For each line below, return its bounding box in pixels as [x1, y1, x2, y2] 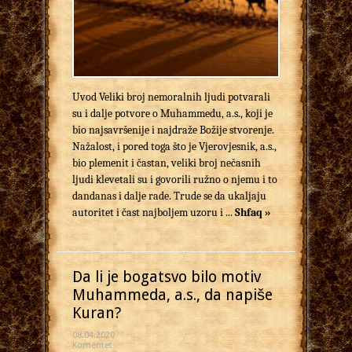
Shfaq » [235, 206, 270, 220]
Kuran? [72, 304, 121, 323]
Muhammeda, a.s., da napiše [72, 286, 273, 305]
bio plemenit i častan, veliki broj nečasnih [72, 156, 261, 170]
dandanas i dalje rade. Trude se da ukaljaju [72, 189, 266, 203]
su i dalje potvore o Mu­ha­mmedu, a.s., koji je [72, 107, 273, 121]
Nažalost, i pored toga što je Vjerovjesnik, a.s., [72, 140, 277, 154]
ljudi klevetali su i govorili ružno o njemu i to [72, 173, 277, 187]
